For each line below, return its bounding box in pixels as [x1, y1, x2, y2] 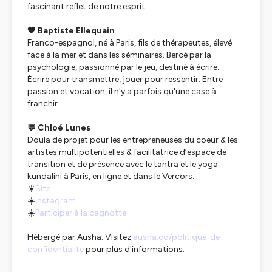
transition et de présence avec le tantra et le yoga [27, 159, 218, 169]
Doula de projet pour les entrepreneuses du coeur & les [27, 135, 238, 145]
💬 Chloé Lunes [27, 123, 90, 133]
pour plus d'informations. [84, 244, 185, 254]
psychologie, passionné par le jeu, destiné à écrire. [27, 62, 219, 72]
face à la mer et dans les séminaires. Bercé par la [27, 50, 211, 60]
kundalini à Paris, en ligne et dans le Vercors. [27, 171, 194, 182]
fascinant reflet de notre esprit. [27, 1, 149, 12]
